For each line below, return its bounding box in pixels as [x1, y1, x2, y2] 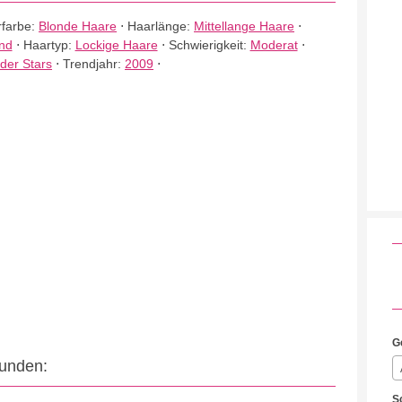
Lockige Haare [74, 38, 158, 52]
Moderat [249, 38, 298, 52]
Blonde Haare [39, 19, 118, 33]
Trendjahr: [63, 57, 126, 71]
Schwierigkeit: [168, 38, 250, 52]
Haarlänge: [127, 19, 195, 33]
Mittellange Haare [194, 19, 295, 33]
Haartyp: [22, 38, 75, 52]
